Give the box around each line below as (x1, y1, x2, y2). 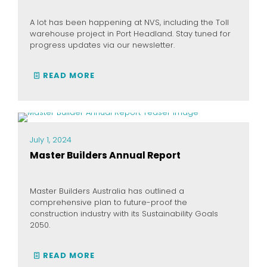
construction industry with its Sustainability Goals (30, 208, 218, 219)
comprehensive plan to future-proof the (30, 197, 187, 208)
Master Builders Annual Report (30, 149, 181, 162)
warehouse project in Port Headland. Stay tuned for (30, 28, 231, 39)
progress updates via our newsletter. (30, 39, 175, 51)
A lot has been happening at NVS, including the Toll (30, 17, 229, 28)
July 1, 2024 (30, 134, 72, 145)
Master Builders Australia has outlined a (30, 185, 184, 197)
